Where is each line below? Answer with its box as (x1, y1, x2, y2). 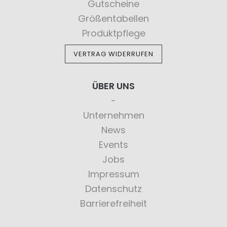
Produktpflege (82, 27, 145, 40)
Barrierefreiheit (80, 197, 147, 210)
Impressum (88, 168, 139, 180)
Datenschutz (85, 182, 142, 195)
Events (99, 138, 128, 151)
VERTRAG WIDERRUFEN (73, 49, 154, 59)
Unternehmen (83, 109, 144, 122)
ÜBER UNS (92, 80, 135, 92)
